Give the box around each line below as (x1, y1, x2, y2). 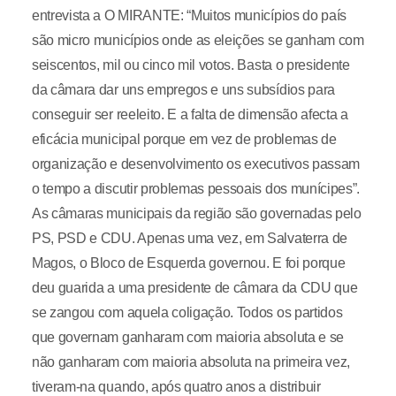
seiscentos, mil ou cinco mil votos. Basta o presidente (31, 57, 350, 72)
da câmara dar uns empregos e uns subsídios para (31, 82, 335, 97)
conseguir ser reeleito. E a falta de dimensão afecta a (31, 107, 348, 122)
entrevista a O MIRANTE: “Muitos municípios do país (31, 8, 346, 23)
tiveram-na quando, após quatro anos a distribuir (31, 379, 321, 394)
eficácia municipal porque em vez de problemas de (31, 132, 337, 147)
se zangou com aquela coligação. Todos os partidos (31, 305, 343, 320)
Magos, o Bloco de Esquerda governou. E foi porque (31, 255, 346, 270)
